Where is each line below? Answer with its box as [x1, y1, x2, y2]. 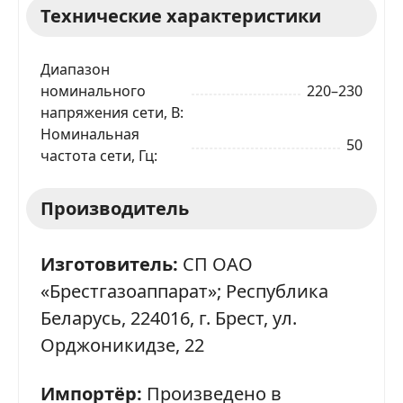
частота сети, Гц [40, 145, 154, 166]
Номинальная [40, 123, 139, 144]
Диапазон [40, 58, 110, 79]
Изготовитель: [40, 251, 178, 276]
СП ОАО [183, 251, 253, 276]
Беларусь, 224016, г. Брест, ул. [40, 305, 297, 330]
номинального [40, 80, 146, 101]
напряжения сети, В [40, 102, 180, 122]
